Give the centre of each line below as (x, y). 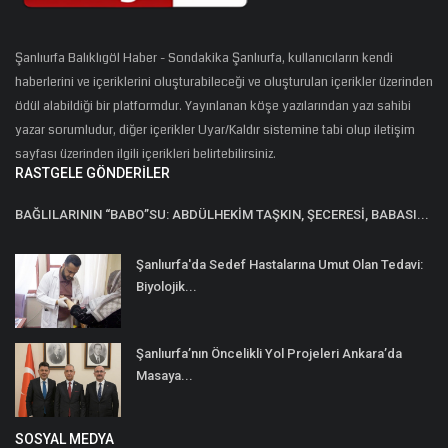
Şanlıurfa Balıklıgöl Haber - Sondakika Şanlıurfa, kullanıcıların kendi (204, 57)
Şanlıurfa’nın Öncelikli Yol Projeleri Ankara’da (269, 353)
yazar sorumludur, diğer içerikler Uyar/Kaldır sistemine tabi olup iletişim (215, 129)
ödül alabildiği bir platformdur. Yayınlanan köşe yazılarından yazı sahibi (213, 105)
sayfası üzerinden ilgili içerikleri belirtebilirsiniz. (145, 153)
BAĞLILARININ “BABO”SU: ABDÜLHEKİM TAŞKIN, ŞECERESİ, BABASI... (222, 214)
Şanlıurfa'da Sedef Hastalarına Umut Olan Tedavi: (279, 264)
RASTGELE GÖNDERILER (92, 172)
